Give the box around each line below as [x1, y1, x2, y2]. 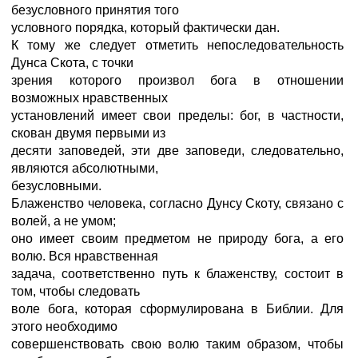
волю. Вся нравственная [11, 249, 158, 263]
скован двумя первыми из [11, 126, 165, 140]
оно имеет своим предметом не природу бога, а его [11, 232, 344, 245]
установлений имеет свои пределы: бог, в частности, [11, 109, 344, 122]
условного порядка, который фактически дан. [11, 21, 280, 34]
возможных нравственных [11, 91, 168, 105]
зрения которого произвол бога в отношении [11, 74, 344, 87]
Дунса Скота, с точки [11, 56, 133, 70]
